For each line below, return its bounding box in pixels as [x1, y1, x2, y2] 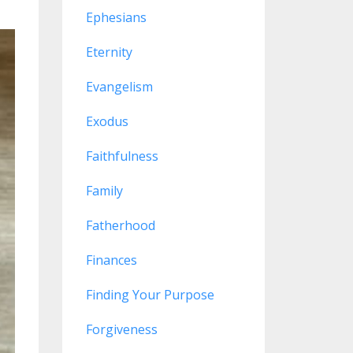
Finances [85, 251, 137, 269]
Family [85, 182, 123, 199]
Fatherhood [85, 217, 155, 234]
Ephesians [85, 9, 147, 26]
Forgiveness [85, 321, 158, 338]
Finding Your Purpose [85, 286, 214, 303]
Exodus [85, 113, 128, 130]
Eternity [85, 43, 132, 61]
